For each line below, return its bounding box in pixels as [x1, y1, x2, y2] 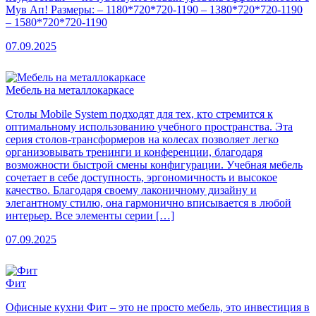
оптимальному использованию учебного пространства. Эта [6, 120, 293, 133]
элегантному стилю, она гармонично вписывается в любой [6, 196, 291, 209]
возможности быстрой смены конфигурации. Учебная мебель [6, 158, 303, 171]
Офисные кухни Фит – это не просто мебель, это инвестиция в [6, 300, 310, 313]
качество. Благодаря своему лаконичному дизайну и [6, 183, 257, 196]
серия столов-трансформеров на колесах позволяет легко [6, 133, 279, 145]
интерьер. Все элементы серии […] [6, 209, 174, 221]
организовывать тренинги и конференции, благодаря [6, 145, 262, 158]
